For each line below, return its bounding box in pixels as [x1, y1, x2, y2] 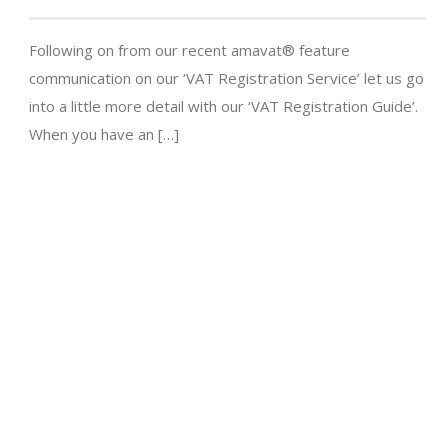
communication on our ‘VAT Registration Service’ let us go [29, 68, 424, 89]
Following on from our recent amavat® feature [29, 40, 350, 61]
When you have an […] [29, 124, 179, 145]
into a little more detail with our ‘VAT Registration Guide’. [29, 96, 418, 117]
